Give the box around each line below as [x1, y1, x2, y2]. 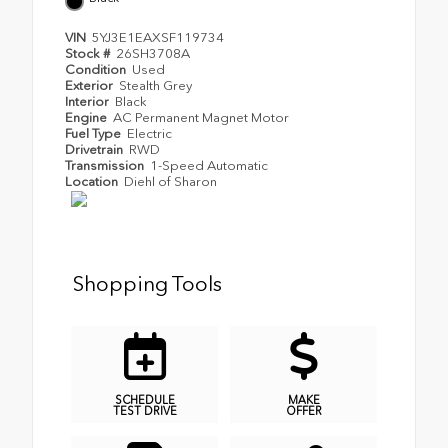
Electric [127, 126, 173, 142]
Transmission [65, 158, 147, 174]
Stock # [65, 46, 113, 62]
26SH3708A [116, 46, 191, 62]
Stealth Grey [119, 78, 193, 94]
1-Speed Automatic [150, 158, 269, 174]
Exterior [65, 78, 116, 94]
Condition [65, 62, 129, 78]
